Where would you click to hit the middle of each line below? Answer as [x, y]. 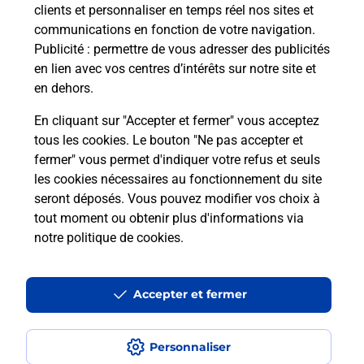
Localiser [37, 143]
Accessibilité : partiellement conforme [112, 292]
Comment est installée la [125, 39]
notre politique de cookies [107, 238]
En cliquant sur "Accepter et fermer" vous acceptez [177, 121]
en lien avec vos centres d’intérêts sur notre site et [175, 69]
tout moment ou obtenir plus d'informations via [169, 218]
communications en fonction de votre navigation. [175, 30]
